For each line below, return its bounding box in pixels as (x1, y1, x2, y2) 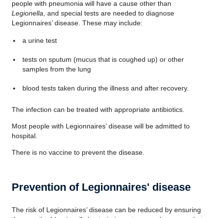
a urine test (22, 36, 57, 44)
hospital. (12, 132, 37, 140)
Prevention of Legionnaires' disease (12, 181, 191, 193)
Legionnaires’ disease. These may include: (12, 19, 143, 27)
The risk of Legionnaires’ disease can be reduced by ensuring (12, 206, 201, 214)
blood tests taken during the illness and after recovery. (22, 84, 189, 92)
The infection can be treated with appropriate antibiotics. (12, 106, 184, 113)
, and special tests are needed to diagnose (43, 9, 174, 17)
